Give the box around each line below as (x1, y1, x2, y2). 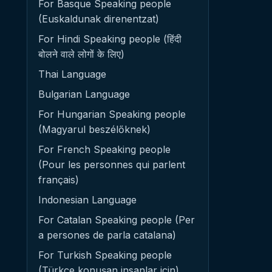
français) (38, 174, 79, 186)
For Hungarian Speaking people (38, 108, 186, 120)
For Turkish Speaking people (38, 249, 172, 261)
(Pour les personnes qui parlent (38, 158, 185, 171)
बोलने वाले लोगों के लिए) (38, 48, 124, 60)
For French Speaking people (38, 143, 171, 155)
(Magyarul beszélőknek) (38, 123, 151, 135)
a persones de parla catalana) (38, 229, 176, 241)
